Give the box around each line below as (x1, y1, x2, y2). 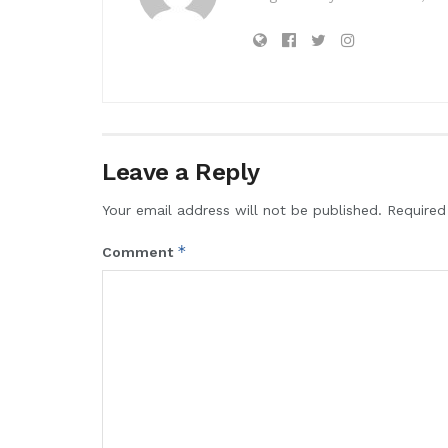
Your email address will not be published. (102, 202, 382, 219)
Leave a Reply (102, 158, 260, 187)
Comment (102, 244, 177, 261)
